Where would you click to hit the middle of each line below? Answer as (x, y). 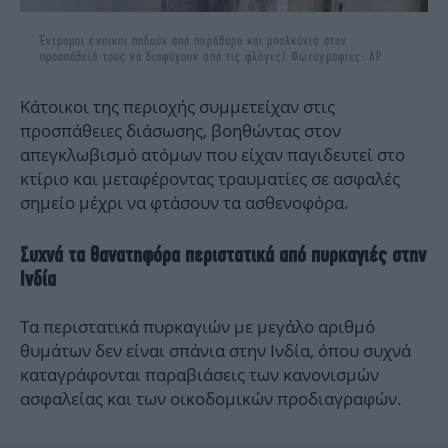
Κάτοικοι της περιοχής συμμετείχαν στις (177, 107)
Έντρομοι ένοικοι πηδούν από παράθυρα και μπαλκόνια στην (193, 41)
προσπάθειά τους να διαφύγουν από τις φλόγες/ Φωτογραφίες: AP (211, 57)
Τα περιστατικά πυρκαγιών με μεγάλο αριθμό (197, 327)
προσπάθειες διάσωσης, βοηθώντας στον (180, 131)
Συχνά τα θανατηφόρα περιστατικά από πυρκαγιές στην (223, 255)
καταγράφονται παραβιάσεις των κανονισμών (199, 375)
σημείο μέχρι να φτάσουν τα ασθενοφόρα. (184, 203)
